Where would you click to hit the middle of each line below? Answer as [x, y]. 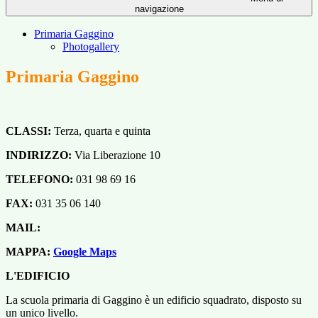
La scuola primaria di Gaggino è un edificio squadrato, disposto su [154, 300]
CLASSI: [30, 131]
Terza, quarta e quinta [102, 131]
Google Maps [85, 252]
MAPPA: [29, 252]
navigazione [159, 9]
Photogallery [91, 47]
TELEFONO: [41, 180]
